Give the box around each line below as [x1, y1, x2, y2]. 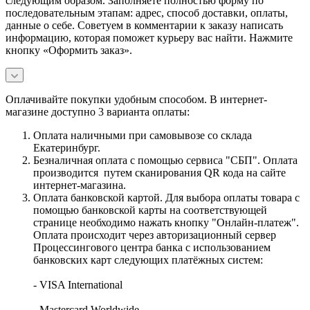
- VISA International [33, 278, 122, 291]
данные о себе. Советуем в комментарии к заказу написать [6, 19, 283, 31]
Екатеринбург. [33, 141, 100, 154]
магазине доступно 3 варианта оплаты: [6, 105, 190, 118]
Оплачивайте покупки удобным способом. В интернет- [6, 93, 267, 105]
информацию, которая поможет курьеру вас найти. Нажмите [6, 31, 293, 44]
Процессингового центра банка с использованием [33, 241, 271, 253]
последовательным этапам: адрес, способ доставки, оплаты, [6, 6, 288, 19]
